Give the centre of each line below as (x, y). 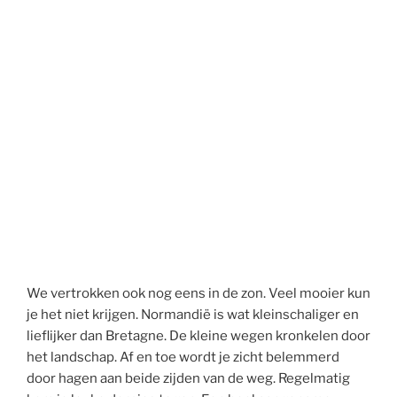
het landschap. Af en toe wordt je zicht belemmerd (183, 358)
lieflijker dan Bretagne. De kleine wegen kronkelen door (198, 336)
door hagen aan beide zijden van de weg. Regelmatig (188, 379)
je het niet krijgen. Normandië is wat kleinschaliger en (193, 315)
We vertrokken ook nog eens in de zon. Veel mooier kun (198, 294)
